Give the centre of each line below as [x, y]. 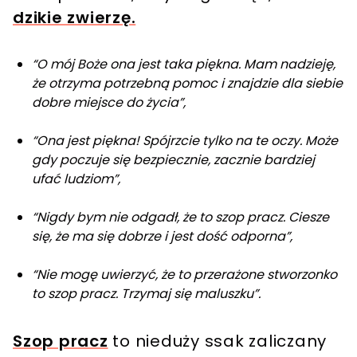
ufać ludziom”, [76, 178]
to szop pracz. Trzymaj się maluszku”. [146, 293]
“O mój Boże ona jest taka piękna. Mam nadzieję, [184, 64]
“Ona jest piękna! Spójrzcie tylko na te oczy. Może [185, 140]
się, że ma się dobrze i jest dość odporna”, [162, 236]
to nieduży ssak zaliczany [217, 341]
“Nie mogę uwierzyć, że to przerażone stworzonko [184, 274]
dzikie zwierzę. [75, 17]
